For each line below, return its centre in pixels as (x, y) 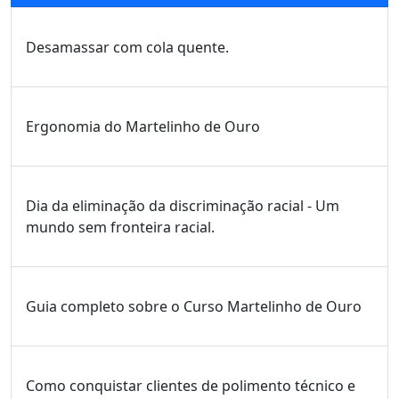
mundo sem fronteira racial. (120, 228)
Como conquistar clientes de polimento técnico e (191, 386)
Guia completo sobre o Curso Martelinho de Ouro (194, 307)
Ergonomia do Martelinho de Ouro (143, 127)
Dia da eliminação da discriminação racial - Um (183, 206)
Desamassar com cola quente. (127, 48)
